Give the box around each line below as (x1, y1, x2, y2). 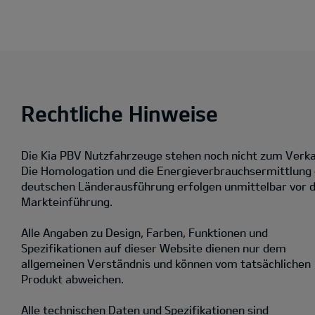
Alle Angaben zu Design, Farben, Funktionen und (21, 226, 268, 240)
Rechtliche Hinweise (21, 101, 218, 127)
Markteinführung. (21, 195, 112, 209)
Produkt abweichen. (21, 272, 124, 286)
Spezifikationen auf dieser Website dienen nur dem (21, 241, 286, 255)
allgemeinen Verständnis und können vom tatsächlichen (21, 257, 311, 271)
